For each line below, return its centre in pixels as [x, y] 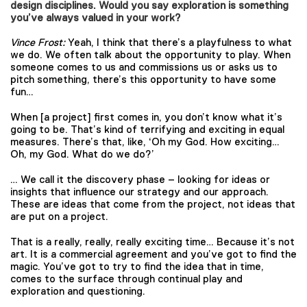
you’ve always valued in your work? [97, 17]
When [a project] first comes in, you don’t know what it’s [146, 117]
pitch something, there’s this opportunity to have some [143, 79]
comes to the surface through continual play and [126, 278]
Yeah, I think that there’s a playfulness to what [180, 42]
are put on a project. [61, 216]
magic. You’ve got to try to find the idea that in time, [137, 266]
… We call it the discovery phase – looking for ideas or [140, 179]
